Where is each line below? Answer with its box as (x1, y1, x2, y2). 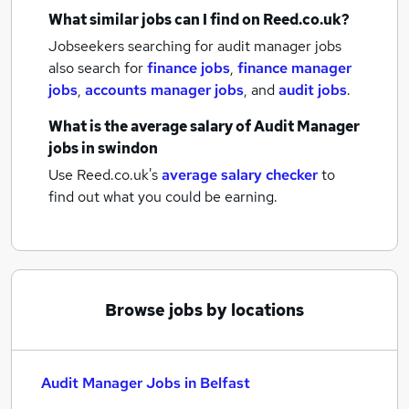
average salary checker (162, 165, 318, 184)
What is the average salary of (48, 117, 254, 136)
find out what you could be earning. (48, 187, 278, 206)
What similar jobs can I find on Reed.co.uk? (48, 10, 350, 29)
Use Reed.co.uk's (48, 165, 158, 184)
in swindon (81, 139, 158, 158)
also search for (48, 58, 147, 78)
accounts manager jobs (85, 80, 244, 100)
